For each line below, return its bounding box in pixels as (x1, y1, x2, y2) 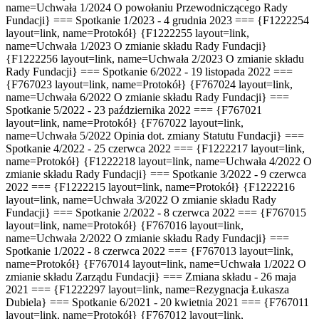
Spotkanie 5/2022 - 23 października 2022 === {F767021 (6, 103, 262, 116)
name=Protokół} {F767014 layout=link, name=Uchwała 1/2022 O (6, 257, 306, 270)
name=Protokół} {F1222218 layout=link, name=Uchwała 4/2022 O (6, 155, 312, 167)
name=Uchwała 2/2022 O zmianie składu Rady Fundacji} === (6, 231, 289, 244)
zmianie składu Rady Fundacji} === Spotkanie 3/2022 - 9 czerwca (6, 167, 306, 180)
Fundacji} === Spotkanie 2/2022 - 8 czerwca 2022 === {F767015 (6, 206, 306, 219)
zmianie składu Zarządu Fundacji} (6, 270, 163, 283)
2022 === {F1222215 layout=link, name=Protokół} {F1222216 (6, 180, 295, 193)
